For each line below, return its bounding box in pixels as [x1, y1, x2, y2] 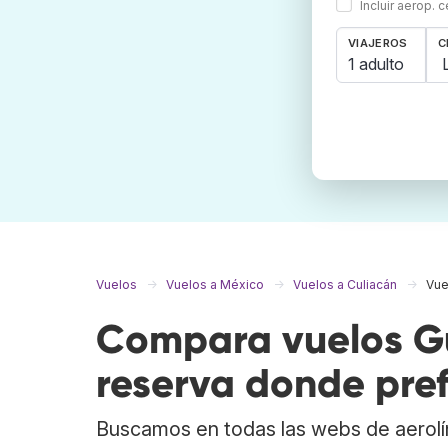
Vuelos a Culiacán [293, 277, 397, 293]
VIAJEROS [348, 36, 408, 51]
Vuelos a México [166, 277, 264, 293]
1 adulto [348, 53, 404, 74]
